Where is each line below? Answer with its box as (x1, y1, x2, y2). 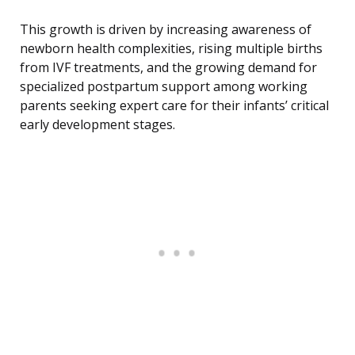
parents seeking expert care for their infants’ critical (20, 97, 329, 115)
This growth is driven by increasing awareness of (20, 21, 311, 39)
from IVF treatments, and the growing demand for (20, 59, 317, 77)
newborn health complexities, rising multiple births (20, 40, 323, 58)
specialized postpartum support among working (20, 78, 307, 96)
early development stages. (20, 116, 175, 134)
